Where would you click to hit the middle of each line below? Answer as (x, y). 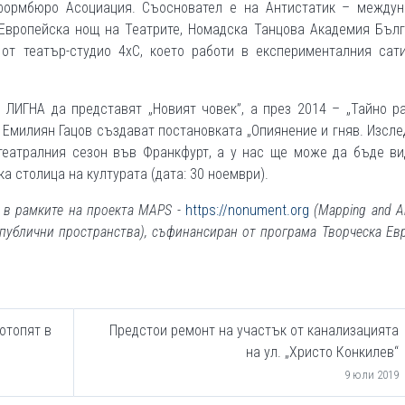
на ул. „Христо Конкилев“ (322, 352)
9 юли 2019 (372, 375)
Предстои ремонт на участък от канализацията (254, 330)
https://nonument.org (248, 210)
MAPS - (162, 210)
